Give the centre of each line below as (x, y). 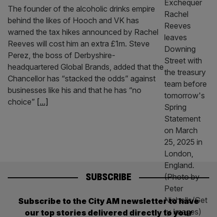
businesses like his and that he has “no (75, 90)
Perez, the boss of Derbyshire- (62, 55)
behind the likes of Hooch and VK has (73, 20)
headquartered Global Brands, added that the (86, 67)
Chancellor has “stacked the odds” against (82, 78)
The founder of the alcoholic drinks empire (81, 9)
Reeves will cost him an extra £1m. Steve (79, 44)
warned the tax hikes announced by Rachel (83, 32)
